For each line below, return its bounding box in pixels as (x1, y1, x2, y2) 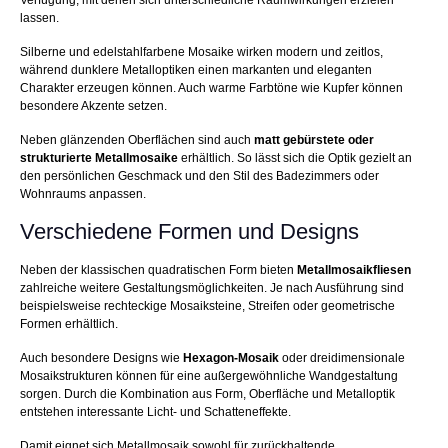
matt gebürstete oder (254, 133, 374, 148)
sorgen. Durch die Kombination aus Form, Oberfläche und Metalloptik (20, 387, 395, 402)
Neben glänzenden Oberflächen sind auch (20, 133, 254, 148)
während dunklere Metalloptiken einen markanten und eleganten (20, 63, 372, 78)
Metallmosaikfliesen (297, 263, 411, 278)
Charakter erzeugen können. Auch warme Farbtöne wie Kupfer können (20, 81, 403, 96)
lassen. (20, 11, 59, 26)
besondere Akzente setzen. (20, 99, 167, 114)
